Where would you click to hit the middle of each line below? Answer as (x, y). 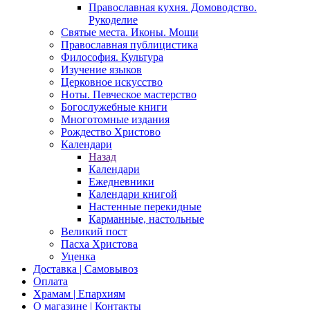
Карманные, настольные (146, 219)
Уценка (78, 256)
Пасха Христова (99, 244)
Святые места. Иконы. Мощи (130, 32)
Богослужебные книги (114, 107)
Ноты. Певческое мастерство (129, 94)
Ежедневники (121, 182)
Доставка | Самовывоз (85, 269)
